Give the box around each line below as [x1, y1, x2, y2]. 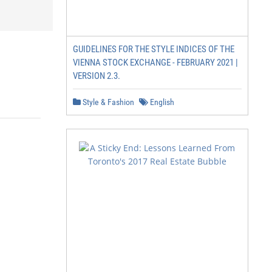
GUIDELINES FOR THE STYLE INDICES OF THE [73, 44, 234, 55]
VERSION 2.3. [73, 70, 120, 81]
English [148, 97, 174, 107]
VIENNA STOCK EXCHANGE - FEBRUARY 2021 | [73, 57, 238, 68]
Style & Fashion [81, 97, 134, 107]
